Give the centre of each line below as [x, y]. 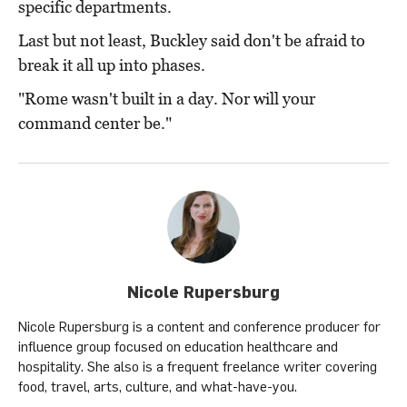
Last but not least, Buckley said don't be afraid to [192, 41]
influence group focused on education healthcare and [178, 347]
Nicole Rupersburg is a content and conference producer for [199, 327]
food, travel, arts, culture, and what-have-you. [158, 387]
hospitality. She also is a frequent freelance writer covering [198, 367]
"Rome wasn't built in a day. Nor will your [167, 99]
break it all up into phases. [112, 65]
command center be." [95, 124]
